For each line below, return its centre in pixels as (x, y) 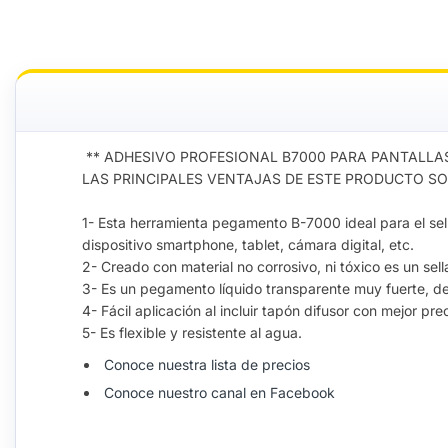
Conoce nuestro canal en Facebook (219, 392)
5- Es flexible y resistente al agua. (192, 332)
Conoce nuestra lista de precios (209, 364)
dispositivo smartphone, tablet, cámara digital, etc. (248, 244)
